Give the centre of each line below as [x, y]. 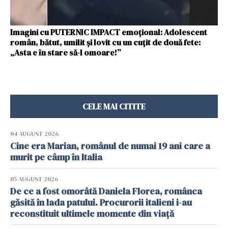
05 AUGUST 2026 [34, 179]
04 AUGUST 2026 [34, 134]
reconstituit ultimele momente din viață [92, 213]
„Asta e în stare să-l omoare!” [66, 52]
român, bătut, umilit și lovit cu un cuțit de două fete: [105, 42]
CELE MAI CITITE [114, 106]
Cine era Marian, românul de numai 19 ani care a [110, 146]
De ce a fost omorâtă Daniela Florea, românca [106, 191]
